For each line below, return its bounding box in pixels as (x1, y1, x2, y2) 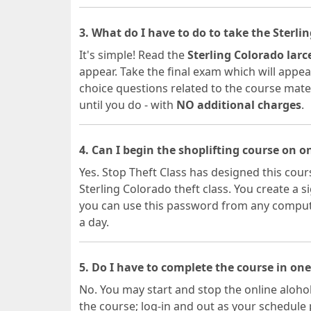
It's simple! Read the (79, 47, 187, 62)
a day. (79, 215, 109, 230)
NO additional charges (176, 97, 301, 112)
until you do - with (79, 97, 176, 112)
